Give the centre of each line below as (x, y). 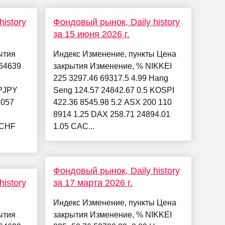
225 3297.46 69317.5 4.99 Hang (111, 78)
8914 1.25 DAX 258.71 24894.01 (112, 115)
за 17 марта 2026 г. (93, 183)
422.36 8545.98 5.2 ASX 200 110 (113, 102)
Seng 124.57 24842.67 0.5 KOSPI (114, 90)
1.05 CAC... (74, 127)
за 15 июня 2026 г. (92, 34)
